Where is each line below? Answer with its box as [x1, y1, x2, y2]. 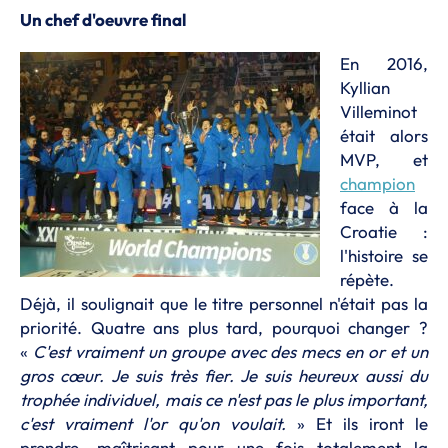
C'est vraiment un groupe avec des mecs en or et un [32, 341, 429, 362]
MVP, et [340, 149, 428, 170]
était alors [340, 125, 428, 146]
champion [340, 173, 415, 194]
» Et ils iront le [286, 413, 428, 434]
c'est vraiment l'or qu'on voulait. [20, 413, 286, 434]
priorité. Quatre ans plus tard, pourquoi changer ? [20, 317, 428, 338]
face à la [340, 197, 428, 218]
